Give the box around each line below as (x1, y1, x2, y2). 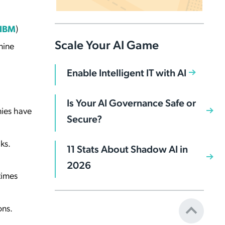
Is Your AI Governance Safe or (67, 96, 196, 109)
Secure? (67, 112, 102, 125)
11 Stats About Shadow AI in (67, 142, 188, 155)
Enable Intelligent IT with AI (67, 66, 186, 79)
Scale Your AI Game (55, 36, 159, 52)
